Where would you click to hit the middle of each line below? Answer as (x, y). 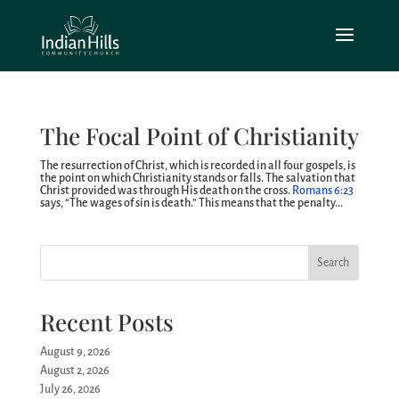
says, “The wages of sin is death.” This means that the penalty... (191, 203)
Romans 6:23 (322, 191)
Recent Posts (106, 322)
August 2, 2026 (74, 370)
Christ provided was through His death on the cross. (166, 191)
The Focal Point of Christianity (199, 136)
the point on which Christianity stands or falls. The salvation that (197, 178)
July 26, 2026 (70, 389)
